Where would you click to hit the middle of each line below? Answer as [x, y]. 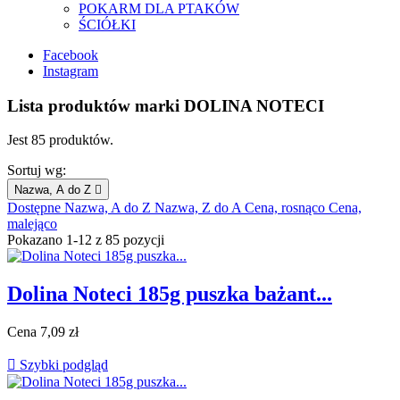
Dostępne [36, 208]
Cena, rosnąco [287, 208]
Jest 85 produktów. [60, 140]
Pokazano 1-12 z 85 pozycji [86, 240]
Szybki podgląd [62, 365]
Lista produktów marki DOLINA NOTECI [166, 105]
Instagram [71, 71]
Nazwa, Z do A [200, 208]
